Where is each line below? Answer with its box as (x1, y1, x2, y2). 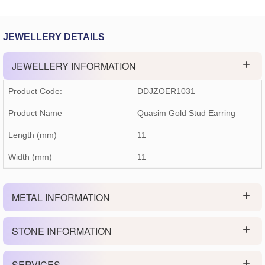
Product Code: (8, 86, 62, 96)
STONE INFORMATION (12, 224, 112, 238)
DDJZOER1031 (137, 86, 195, 96)
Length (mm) (8, 130, 57, 140)
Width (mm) (8, 152, 52, 162)
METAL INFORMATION (12, 190, 110, 205)
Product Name (8, 108, 62, 118)
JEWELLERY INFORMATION (12, 59, 136, 73)
